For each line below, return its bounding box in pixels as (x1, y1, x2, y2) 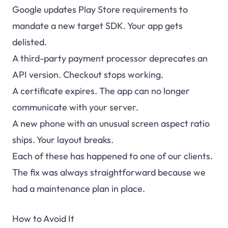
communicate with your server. (12, 101, 138, 113)
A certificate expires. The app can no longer (12, 85, 190, 97)
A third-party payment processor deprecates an (12, 52, 208, 65)
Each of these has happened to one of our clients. (12, 150, 213, 162)
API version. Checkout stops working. (12, 69, 163, 81)
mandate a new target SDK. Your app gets (12, 20, 183, 32)
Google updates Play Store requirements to (12, 4, 188, 16)
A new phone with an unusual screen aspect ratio (12, 118, 210, 130)
